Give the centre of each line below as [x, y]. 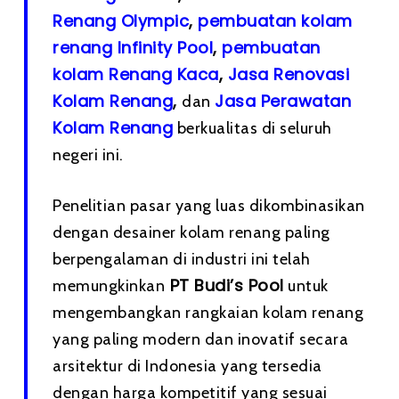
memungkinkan [109, 286]
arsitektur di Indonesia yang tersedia [187, 366]
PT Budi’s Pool [224, 285]
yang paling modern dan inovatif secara [201, 339]
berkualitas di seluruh [252, 128]
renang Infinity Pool [133, 48]
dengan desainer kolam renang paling [191, 232]
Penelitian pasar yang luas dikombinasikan [209, 206]
